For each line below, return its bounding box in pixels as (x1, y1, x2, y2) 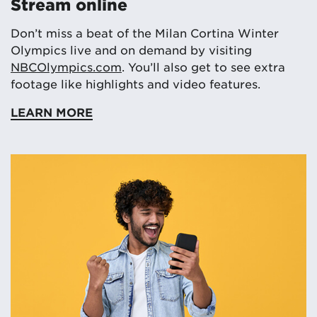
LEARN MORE (11, 104, 93, 119)
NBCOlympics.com (11, 59, 122, 74)
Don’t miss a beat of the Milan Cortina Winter (11, 25, 279, 40)
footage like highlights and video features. (11, 76, 260, 91)
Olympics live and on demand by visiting (11, 42, 252, 57)
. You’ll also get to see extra (122, 59, 285, 74)
